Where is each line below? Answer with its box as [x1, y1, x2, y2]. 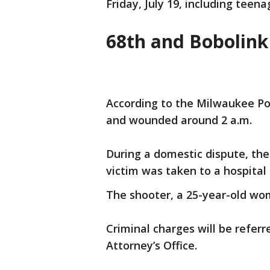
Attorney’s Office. [106, 238, 197, 253]
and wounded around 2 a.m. [106, 113, 252, 128]
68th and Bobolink [106, 29, 268, 54]
